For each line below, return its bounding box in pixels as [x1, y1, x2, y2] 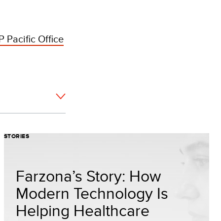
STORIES [4, 132, 30, 141]
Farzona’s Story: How [16, 164, 161, 187]
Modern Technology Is [16, 182, 168, 204]
